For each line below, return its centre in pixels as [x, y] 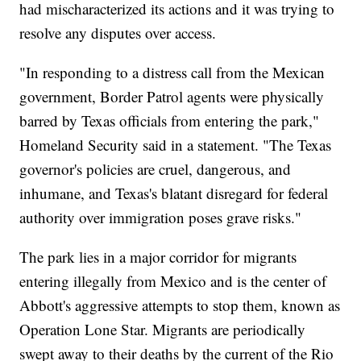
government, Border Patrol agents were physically [172, 97]
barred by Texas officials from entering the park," [170, 121]
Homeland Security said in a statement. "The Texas [176, 145]
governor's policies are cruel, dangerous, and [156, 169]
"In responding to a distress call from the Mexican [172, 73]
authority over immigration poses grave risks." [161, 218]
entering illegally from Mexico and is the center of [173, 281]
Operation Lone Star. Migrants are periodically [163, 330]
